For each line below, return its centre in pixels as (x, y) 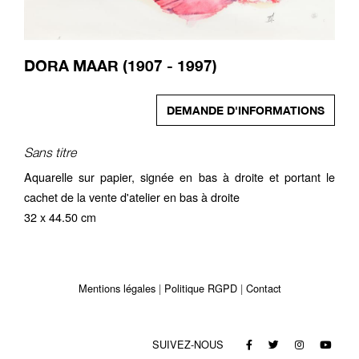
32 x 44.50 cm (60, 216)
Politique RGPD (200, 288)
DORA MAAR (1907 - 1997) (121, 65)
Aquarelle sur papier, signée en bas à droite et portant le (179, 176)
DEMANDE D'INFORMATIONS (246, 110)
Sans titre (50, 152)
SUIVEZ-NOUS (190, 345)
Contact (263, 288)
